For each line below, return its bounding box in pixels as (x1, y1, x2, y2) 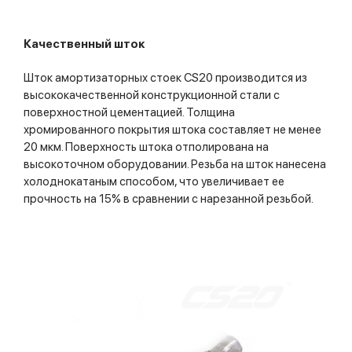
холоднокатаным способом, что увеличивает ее (24, 174, 284, 189)
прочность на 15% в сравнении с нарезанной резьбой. (24, 191, 313, 206)
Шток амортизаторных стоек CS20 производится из (24, 70, 307, 85)
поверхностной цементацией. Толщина (24, 104, 235, 119)
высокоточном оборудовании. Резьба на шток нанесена (24, 156, 326, 171)
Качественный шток (24, 36, 145, 51)
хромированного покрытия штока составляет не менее (24, 122, 321, 137)
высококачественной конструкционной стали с (24, 87, 280, 102)
